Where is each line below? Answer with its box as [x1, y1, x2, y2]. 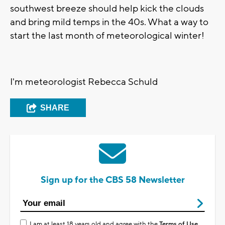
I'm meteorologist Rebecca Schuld [10, 75, 158, 88]
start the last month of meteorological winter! [10, 29, 204, 42]
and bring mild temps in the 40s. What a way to [10, 16, 208, 28]
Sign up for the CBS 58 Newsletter [40, 174, 185, 186]
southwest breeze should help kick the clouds [10, 2, 204, 15]
